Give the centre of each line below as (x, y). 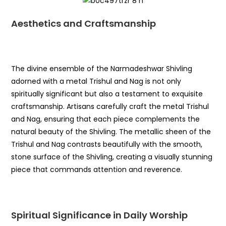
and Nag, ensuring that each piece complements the (106, 119)
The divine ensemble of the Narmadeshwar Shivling (102, 69)
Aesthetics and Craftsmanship (84, 24)
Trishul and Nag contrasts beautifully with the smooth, (107, 145)
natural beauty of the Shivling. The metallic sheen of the (111, 132)
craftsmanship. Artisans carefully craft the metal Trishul (110, 107)
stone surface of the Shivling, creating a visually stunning (112, 157)
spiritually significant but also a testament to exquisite (107, 94)
